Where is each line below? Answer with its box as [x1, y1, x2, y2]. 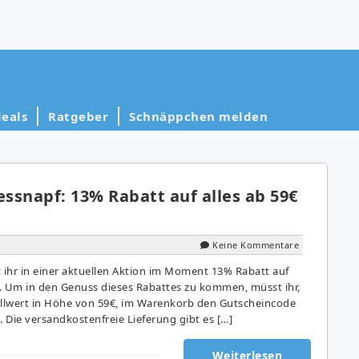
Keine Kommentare [212, 238, 299, 251]
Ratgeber [48, 107, 108, 124]
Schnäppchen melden [129, 107, 268, 124]
